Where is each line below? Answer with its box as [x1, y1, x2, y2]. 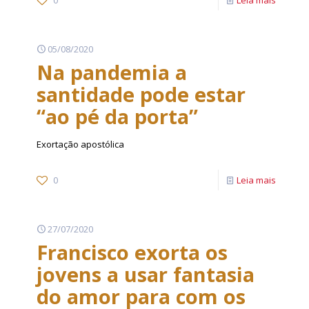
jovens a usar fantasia [37, 261, 255, 288]
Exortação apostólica [37, 138, 124, 150]
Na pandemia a [37, 59, 187, 86]
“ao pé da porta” [37, 103, 198, 130]
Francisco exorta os [37, 239, 228, 266]
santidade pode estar [37, 81, 246, 108]
